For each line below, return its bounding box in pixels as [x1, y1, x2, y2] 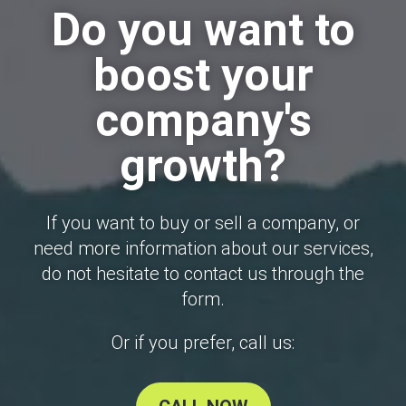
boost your [92, 49, 314, 102]
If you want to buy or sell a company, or [46, 212, 360, 235]
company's [94, 94, 312, 148]
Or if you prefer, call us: [111, 332, 295, 354]
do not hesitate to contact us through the [42, 263, 364, 285]
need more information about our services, [33, 237, 373, 260]
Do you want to [51, 4, 355, 57]
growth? [120, 140, 286, 193]
